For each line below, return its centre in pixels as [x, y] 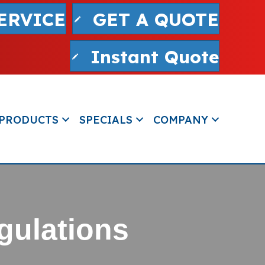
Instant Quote [154, 57]
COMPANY [181, 119]
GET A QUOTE [156, 20]
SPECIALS [106, 119]
